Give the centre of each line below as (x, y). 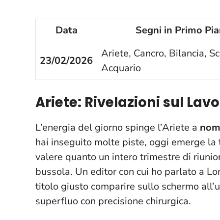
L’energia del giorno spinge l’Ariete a (118, 127)
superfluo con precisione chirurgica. (113, 201)
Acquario (121, 68)
